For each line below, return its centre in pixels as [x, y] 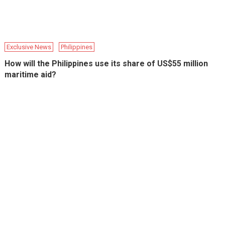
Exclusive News [29, 47]
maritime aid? [31, 74]
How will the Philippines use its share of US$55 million [106, 63]
